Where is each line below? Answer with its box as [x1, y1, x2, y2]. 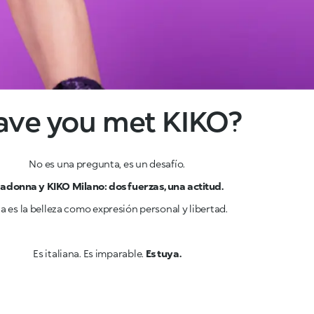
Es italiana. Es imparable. [33, 247, 144, 259]
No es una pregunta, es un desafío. [29, 158, 185, 170]
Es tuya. [143, 247, 182, 259]
